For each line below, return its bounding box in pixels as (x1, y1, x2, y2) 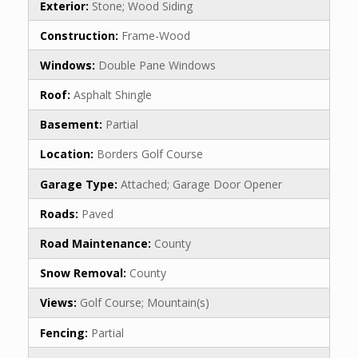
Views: (40, 295, 80, 311)
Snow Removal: (40, 265, 129, 281)
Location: (40, 146, 97, 162)
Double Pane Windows (98, 57, 216, 73)
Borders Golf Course (97, 146, 203, 162)
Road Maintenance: (40, 236, 154, 251)
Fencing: (40, 324, 91, 340)
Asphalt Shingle (74, 87, 152, 103)
